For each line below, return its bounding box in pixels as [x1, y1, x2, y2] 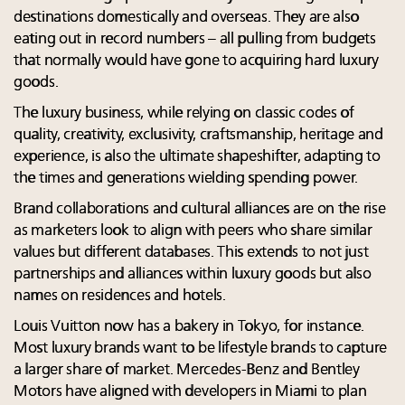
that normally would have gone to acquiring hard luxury [14, 52, 379, 69]
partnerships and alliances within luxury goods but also [14, 266, 372, 282]
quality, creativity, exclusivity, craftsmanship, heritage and [14, 127, 383, 143]
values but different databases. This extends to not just [14, 244, 369, 260]
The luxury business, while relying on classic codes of [14, 105, 354, 121]
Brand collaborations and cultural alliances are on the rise [14, 201, 386, 217]
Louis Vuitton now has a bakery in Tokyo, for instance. [14, 318, 364, 334]
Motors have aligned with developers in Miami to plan [14, 383, 367, 400]
